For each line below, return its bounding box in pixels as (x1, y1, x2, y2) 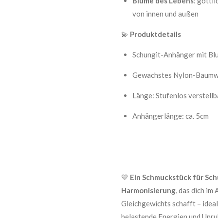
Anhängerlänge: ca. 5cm (132, 111, 209, 120)
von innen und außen (132, 9, 199, 18)
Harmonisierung (121, 186, 176, 195)
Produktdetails (130, 30, 181, 38)
